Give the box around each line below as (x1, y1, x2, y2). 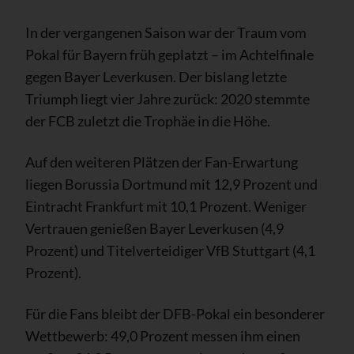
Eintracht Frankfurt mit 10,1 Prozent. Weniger (25, 197, 307, 215)
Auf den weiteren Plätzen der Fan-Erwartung (25, 153, 298, 171)
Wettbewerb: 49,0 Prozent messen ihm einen (25, 326, 300, 345)
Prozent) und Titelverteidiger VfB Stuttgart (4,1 (25, 241, 315, 259)
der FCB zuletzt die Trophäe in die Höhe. (25, 111, 270, 130)
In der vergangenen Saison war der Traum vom (25, 23, 307, 41)
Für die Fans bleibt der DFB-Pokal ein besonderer (25, 304, 325, 322)
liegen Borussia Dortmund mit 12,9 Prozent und (25, 175, 318, 193)
